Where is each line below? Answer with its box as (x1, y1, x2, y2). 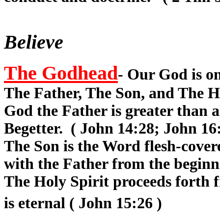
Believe (4, 31, 68, 54)
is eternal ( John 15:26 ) (4, 194, 162, 212)
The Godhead (4, 62, 118, 84)
